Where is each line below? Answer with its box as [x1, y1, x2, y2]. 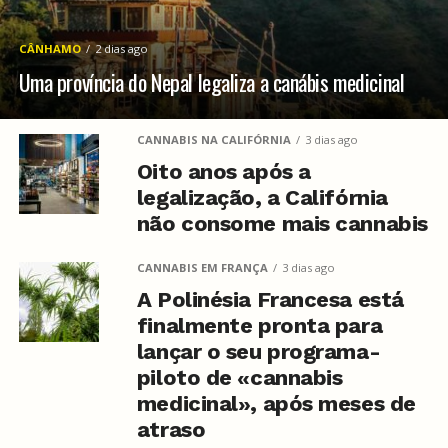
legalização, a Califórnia [136, 185, 388, 210]
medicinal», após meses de [136, 391, 416, 416]
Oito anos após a [136, 159, 311, 184]
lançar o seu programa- [136, 339, 381, 364]
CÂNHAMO [18, 41, 81, 56]
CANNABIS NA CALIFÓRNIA [136, 132, 291, 147]
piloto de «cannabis [136, 365, 343, 390]
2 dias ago [94, 41, 148, 56]
